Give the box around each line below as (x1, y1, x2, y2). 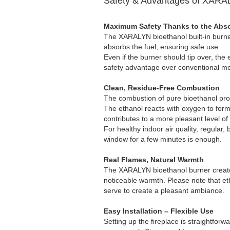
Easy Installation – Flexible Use (104, 207, 214, 215)
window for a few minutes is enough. (104, 135, 222, 143)
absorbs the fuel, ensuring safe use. (104, 43, 220, 51)
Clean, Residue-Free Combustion (104, 84, 220, 92)
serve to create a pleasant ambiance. (104, 186, 224, 195)
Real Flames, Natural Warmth (104, 156, 204, 164)
